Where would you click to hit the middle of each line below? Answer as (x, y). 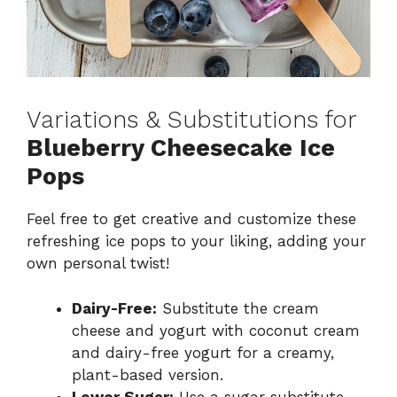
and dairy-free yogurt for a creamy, (203, 352)
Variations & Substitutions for (191, 120)
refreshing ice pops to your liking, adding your (196, 241)
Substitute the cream (238, 308)
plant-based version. (148, 374)
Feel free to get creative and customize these (191, 219)
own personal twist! (98, 264)
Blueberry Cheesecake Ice (181, 148)
